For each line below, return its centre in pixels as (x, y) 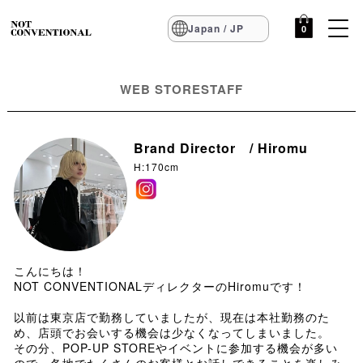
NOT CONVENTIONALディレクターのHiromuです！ (160, 286)
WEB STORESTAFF (181, 89)
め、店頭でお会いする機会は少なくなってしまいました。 (171, 332)
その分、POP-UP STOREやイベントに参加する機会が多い (175, 348)
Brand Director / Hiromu (220, 148)
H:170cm (156, 167)
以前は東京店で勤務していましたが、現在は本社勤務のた (171, 317)
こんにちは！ (50, 271)
